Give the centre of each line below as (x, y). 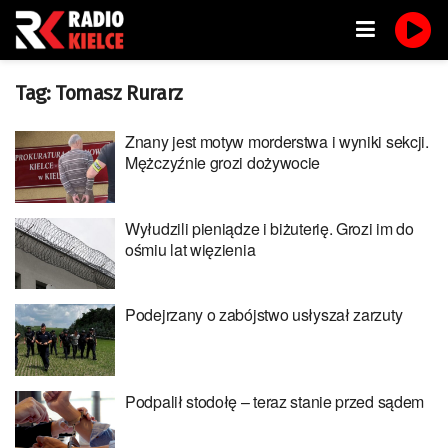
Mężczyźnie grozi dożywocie (223, 162)
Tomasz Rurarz (119, 93)
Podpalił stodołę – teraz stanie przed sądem (275, 401)
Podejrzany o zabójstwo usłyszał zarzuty (264, 314)
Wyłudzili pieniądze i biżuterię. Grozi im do (269, 228)
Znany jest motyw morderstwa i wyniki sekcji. (277, 141)
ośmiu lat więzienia (190, 249)
